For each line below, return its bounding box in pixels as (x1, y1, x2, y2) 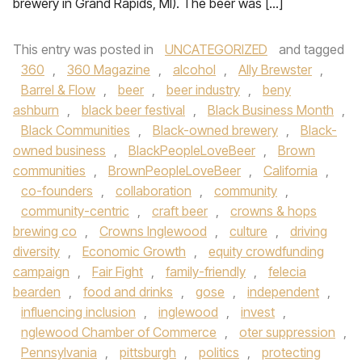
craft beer (152, 203, 208, 219)
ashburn (13, 102, 59, 118)
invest (241, 304, 275, 320)
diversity (13, 243, 60, 259)
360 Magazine (67, 61, 150, 78)
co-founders (21, 183, 93, 199)
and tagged (276, 41, 344, 57)
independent (247, 284, 319, 300)
